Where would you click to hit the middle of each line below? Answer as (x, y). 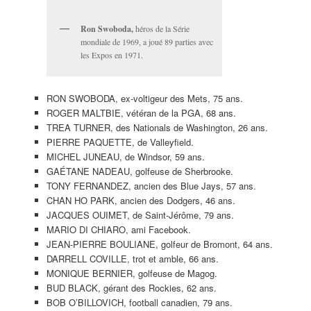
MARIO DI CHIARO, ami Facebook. (118, 229)
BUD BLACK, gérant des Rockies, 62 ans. (131, 287)
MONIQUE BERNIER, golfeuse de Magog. (132, 273)
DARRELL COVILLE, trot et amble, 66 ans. (132, 258)
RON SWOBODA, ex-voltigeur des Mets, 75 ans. (144, 98)
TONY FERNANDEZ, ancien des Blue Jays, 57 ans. (151, 185)
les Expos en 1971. (111, 54)
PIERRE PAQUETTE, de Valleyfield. (120, 142)
